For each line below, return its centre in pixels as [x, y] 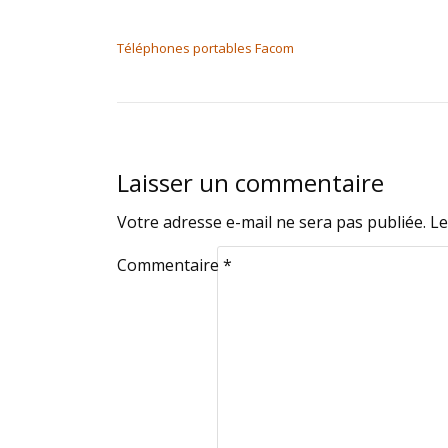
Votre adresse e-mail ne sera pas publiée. [271, 222]
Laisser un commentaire [250, 182]
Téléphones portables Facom [205, 48]
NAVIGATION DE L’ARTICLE [229, 23]
